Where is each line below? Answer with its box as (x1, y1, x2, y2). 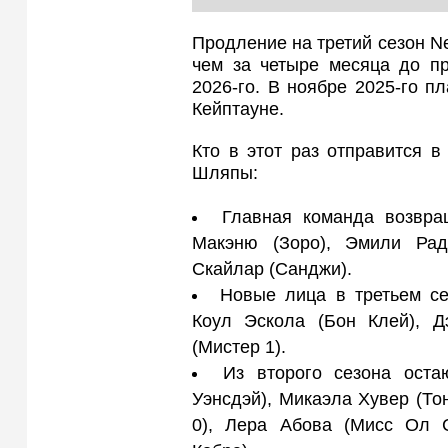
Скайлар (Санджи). (192, 259, 352, 280)
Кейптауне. (192, 99, 284, 120)
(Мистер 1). (192, 337, 286, 358)
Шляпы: (192, 163, 258, 184)
